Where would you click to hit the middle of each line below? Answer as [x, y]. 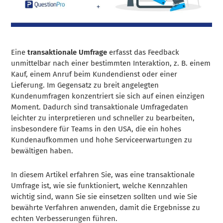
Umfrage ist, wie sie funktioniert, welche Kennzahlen [100, 185]
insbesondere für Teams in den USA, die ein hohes [96, 129]
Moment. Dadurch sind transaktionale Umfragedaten [100, 107]
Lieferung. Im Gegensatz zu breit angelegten [85, 85]
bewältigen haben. [42, 151]
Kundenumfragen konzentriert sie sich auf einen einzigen [108, 96]
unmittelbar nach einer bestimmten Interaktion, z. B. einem [111, 63]
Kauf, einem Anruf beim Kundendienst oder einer [94, 74]
